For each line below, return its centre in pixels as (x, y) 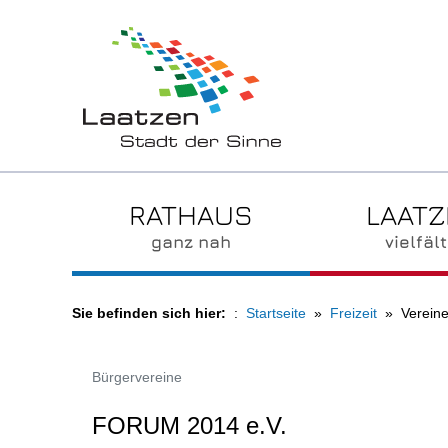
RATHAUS (190, 214)
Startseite (276, 313)
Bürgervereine (137, 377)
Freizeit (353, 313)
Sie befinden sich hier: (149, 313)
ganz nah (190, 241)
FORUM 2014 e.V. (189, 425)
